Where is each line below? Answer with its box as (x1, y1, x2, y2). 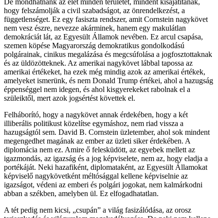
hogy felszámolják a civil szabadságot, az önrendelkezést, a (4, 6, 185, 15)
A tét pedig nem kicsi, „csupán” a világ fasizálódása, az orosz (4, 205, 191, 214)
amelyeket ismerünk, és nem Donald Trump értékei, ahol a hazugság (4, 76, 213, 85)
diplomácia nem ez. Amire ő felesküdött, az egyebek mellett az (4, 145, 195, 154)
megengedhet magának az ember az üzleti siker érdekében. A (4, 136, 190, 145)
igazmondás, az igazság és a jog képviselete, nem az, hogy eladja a (4, 154, 208, 163)
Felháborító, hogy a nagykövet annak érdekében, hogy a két (4, 110, 188, 119)
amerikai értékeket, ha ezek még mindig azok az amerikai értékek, (4, 67, 205, 76)
